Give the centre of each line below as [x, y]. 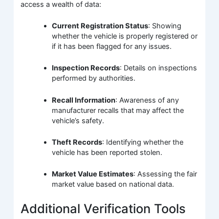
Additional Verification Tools [103, 208]
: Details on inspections [159, 68]
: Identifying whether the [143, 142]
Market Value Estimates [93, 174]
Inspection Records [86, 68]
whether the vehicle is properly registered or [125, 36]
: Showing [165, 26]
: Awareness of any [147, 100]
